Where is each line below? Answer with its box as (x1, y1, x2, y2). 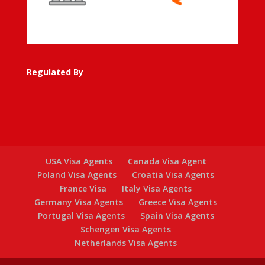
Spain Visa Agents (140, 210, 214, 222)
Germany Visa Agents (34, 196, 124, 208)
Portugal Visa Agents (37, 210, 125, 222)
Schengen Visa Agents (80, 224, 172, 235)
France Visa (60, 183, 107, 195)
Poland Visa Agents (37, 169, 117, 181)
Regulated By (26, 66, 83, 78)
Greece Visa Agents (138, 196, 218, 208)
